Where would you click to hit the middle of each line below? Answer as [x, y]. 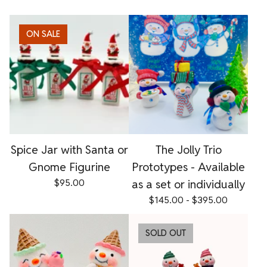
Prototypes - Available [188, 167]
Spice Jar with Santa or [69, 149]
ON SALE [43, 34]
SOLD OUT [166, 233]
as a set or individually [188, 184]
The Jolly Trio [188, 149]
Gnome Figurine [69, 167]
